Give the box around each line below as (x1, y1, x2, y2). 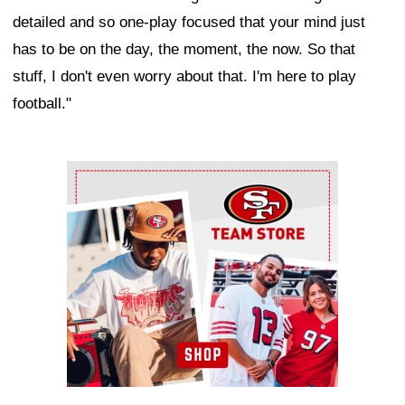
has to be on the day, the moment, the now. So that (13, 41, 355, 59)
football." (13, 95, 71, 113)
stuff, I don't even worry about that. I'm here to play (13, 68, 356, 86)
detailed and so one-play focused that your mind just (13, 14, 365, 32)
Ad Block (67, 165, 127, 184)
